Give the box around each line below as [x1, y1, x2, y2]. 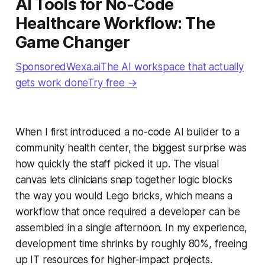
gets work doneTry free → [15, 76, 137, 89]
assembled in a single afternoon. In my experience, [15, 221, 248, 234]
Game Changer [15, 32, 130, 52]
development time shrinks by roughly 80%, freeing [15, 237, 247, 250]
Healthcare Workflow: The [15, 13, 215, 33]
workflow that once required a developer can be [15, 205, 240, 218]
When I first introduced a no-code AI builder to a [15, 125, 240, 138]
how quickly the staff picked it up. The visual [15, 157, 219, 170]
